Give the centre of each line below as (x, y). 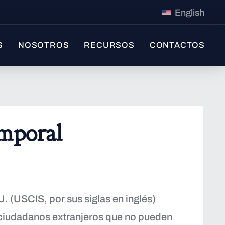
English (189, 12)
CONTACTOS (177, 45)
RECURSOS (109, 45)
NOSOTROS (43, 45)
